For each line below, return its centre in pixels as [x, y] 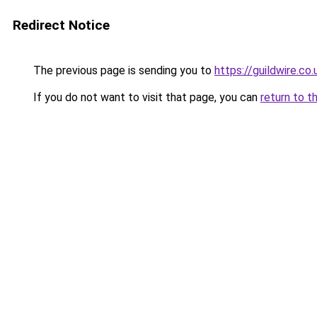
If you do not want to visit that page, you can [145, 97]
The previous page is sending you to [122, 70]
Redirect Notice [61, 25]
